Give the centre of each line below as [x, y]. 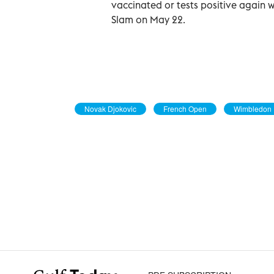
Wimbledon [253, 108]
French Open [185, 108]
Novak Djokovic [110, 108]
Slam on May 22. [148, 19]
